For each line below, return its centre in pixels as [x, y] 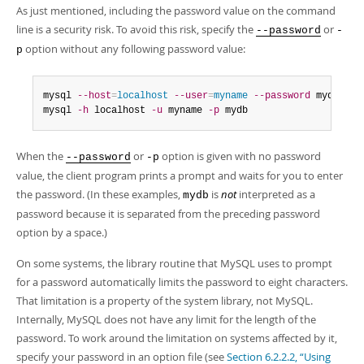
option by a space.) [62, 232]
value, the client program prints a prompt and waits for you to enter [180, 175]
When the [41, 156]
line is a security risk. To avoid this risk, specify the [136, 29]
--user [191, 96]
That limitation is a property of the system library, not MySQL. [165, 301]
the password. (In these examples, [100, 194]
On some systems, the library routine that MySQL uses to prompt [174, 263]
